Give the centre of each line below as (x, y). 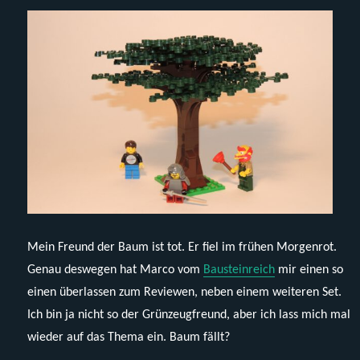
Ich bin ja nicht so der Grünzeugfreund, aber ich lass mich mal (189, 315)
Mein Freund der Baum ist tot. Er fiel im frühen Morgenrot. (182, 247)
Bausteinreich (239, 270)
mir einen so (309, 270)
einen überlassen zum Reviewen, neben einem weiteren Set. (185, 292)
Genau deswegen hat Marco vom (116, 270)
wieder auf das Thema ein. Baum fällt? (129, 337)
